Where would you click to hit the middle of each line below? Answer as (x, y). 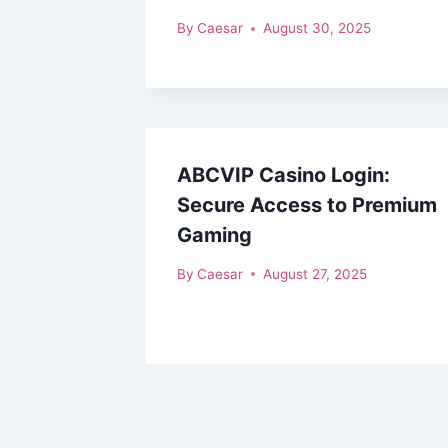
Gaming (214, 235)
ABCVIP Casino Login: (283, 175)
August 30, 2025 (317, 28)
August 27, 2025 (315, 273)
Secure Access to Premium (307, 205)
